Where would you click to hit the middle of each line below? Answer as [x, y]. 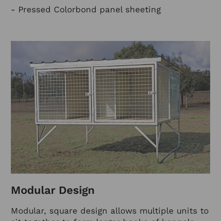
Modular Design [53, 190]
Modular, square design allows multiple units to [110, 210]
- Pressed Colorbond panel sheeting [86, 9]
